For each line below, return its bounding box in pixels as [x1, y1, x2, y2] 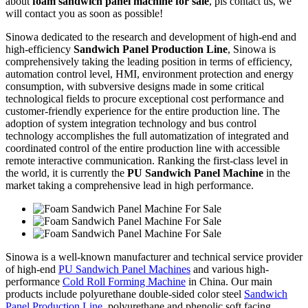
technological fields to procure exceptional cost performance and [5, 92, 284, 104]
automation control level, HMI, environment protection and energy [5, 67, 294, 80]
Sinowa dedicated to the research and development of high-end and [5, 30, 296, 43]
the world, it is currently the [5, 166, 127, 179]
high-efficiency [5, 43, 74, 55]
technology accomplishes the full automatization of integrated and [5, 129, 289, 142]
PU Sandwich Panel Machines [58, 263, 190, 275]
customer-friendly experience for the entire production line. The [5, 104, 280, 117]
